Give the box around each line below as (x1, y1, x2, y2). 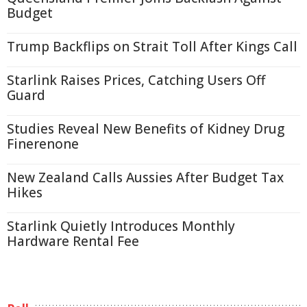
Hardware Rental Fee (7, 232, 139, 250)
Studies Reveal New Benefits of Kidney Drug (7, 120, 284, 138)
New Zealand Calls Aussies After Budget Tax (7, 169, 284, 186)
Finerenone (7, 135, 79, 153)
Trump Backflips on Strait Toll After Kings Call (7, 38, 297, 56)
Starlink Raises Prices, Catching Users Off (7, 71, 265, 89)
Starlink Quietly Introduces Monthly (7, 217, 235, 235)
